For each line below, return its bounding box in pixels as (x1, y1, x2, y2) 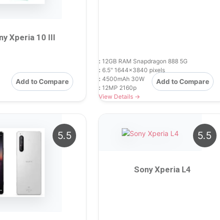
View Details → (99, 92, 140, 100)
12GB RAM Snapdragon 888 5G (101, 57, 188, 65)
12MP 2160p (101, 83, 137, 91)
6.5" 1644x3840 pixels (101, 66, 165, 74)
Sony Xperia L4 (134, 164, 192, 174)
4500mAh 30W (101, 75, 145, 82)
